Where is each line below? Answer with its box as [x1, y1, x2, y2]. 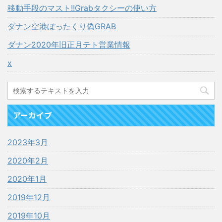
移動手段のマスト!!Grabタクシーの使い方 [7, 2, 157, 13]
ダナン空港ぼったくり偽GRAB [7, 21, 116, 31]
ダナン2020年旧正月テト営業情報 [7, 39, 130, 50]
